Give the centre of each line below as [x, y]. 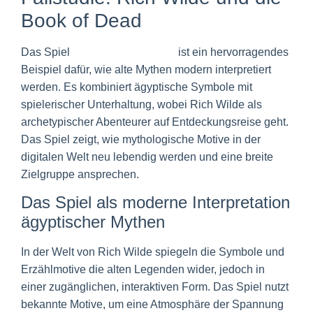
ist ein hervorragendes [232, 52]
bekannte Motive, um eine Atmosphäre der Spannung [152, 305]
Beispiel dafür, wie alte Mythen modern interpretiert [146, 69]
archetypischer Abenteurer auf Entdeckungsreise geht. [155, 122]
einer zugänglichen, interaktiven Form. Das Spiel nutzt [155, 287]
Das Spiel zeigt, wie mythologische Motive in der [141, 139]
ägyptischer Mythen [93, 222]
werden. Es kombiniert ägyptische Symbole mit [137, 87]
